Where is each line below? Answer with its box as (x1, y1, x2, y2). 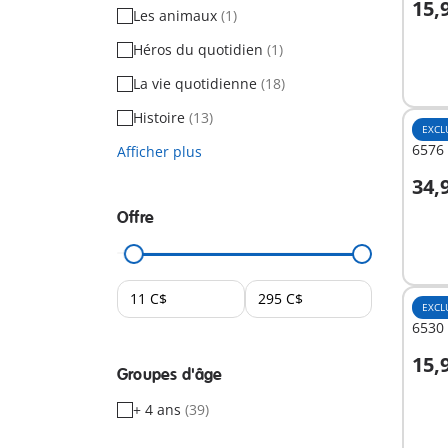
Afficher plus (117, 142, 202, 161)
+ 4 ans (133, 400, 185, 419)
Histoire (133, 108, 189, 127)
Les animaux (133, 6, 221, 25)
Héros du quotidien (133, 40, 267, 59)
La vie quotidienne (133, 74, 261, 93)
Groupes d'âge (117, 365, 223, 385)
